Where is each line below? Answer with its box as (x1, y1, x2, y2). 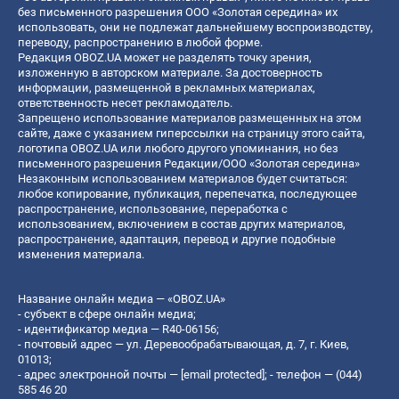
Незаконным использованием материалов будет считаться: (18, 171, 347, 185)
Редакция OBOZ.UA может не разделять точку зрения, (18, 50, 312, 64)
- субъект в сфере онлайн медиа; (18, 306, 196, 321)
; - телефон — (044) (265, 367, 362, 381)
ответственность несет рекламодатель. (18, 95, 232, 110)
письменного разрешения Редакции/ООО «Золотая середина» (18, 156, 360, 170)
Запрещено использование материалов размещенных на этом (18, 110, 362, 125)
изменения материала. (18, 247, 144, 261)
